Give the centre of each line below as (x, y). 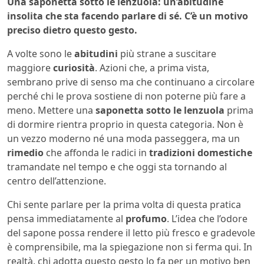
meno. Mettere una (51, 110)
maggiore (30, 68)
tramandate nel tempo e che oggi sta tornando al (117, 167)
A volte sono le (41, 54)
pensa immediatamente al (66, 219)
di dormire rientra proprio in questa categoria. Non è (125, 125)
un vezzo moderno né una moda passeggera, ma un (123, 139)
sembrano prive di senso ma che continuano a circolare (131, 82)
